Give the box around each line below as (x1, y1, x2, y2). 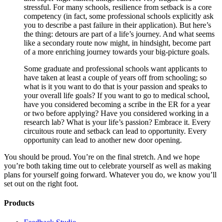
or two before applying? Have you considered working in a (24, 109, 209, 117)
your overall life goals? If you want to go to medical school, (24, 91, 210, 100)
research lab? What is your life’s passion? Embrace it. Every (24, 117, 211, 126)
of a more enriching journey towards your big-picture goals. (24, 47, 210, 56)
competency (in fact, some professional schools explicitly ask (24, 11, 214, 20)
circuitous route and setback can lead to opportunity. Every (24, 126, 207, 135)
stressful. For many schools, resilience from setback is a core (24, 2, 212, 11)
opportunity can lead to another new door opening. (24, 135, 182, 144)
